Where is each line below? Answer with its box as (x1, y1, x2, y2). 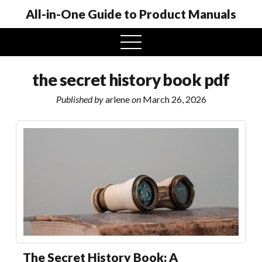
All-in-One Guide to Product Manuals (26, 6, 236, 21)
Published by (56, 94, 104, 105)
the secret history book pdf (32, 70, 230, 89)
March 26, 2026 (140, 94, 206, 105)
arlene (103, 94, 132, 105)
